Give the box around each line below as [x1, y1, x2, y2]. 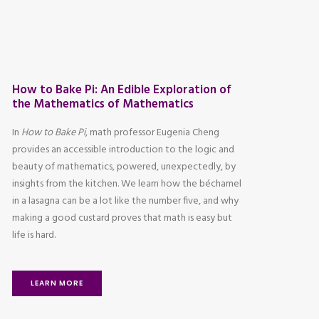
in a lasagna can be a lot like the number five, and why [12, 193, 239, 209]
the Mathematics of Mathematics [12, 95, 194, 114]
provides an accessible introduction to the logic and [12, 142, 234, 158]
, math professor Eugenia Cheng [85, 125, 219, 141]
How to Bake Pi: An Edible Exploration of [12, 80, 231, 100]
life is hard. [12, 227, 56, 244]
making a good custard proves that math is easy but [12, 210, 232, 226]
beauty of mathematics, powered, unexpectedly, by [12, 159, 236, 175]
